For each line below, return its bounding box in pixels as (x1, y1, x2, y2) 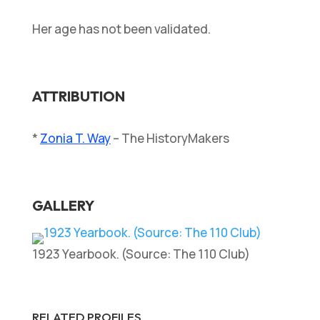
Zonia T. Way (39, 130, 111, 147)
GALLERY (31, 196, 94, 215)
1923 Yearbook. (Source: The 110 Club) (31, 246, 250, 263)
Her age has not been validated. (31, 21, 211, 38)
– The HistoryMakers (110, 130, 229, 147)
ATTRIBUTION (31, 87, 125, 106)
